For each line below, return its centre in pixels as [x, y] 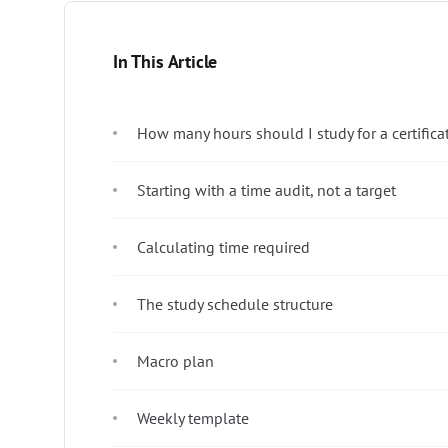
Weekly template [193, 417]
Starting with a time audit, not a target [266, 189]
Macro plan [175, 360]
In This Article [165, 61]
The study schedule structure [235, 303]
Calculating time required [223, 246]
